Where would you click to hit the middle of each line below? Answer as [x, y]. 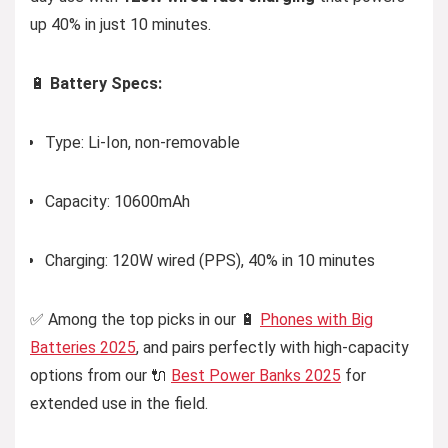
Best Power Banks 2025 [256, 375]
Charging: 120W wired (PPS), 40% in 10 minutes [210, 260]
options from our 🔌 [100, 375]
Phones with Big [316, 319]
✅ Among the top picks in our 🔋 [145, 319]
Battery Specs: [106, 83]
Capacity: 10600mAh [117, 201]
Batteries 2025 [83, 347]
